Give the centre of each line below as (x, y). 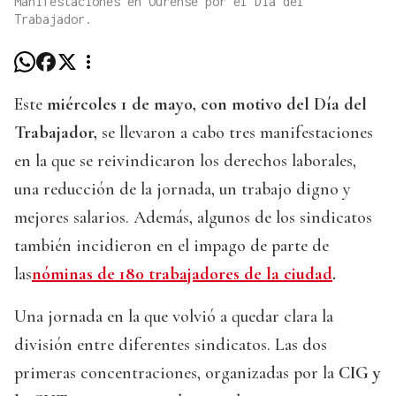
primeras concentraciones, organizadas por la (174, 373)
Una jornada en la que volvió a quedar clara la (174, 317)
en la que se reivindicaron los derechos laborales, (185, 161)
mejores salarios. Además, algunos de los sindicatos (193, 218)
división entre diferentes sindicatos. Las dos (171, 345)
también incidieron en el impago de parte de (171, 246)
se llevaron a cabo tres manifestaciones (235, 133)
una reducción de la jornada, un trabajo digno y (182, 190)
